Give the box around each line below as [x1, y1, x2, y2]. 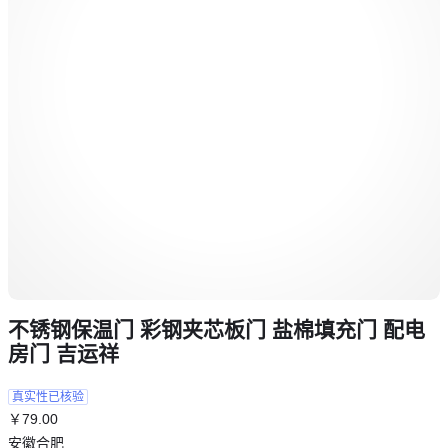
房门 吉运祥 [8, 341, 119, 365]
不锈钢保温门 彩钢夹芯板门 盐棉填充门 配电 [8, 317, 425, 341]
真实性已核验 [12, 389, 84, 404]
